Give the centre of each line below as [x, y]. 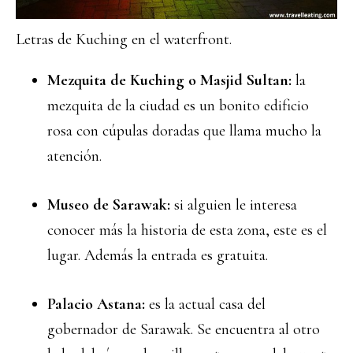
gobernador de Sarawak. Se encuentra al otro [184, 329]
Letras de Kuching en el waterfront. [124, 39]
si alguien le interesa [236, 205]
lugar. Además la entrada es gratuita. [158, 255]
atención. [74, 156]
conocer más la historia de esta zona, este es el [187, 230]
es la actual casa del [207, 304]
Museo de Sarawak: [111, 205]
